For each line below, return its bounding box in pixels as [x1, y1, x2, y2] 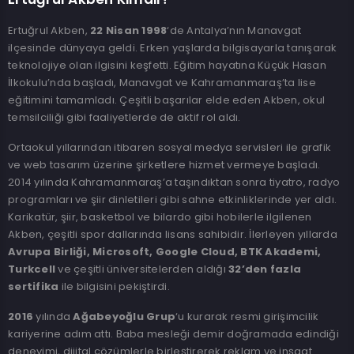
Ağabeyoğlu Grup [73, 309, 175, 324]
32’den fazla [228, 262, 301, 277]
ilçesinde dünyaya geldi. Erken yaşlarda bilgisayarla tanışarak [8, 40, 337, 55]
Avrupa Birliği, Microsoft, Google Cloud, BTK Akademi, [8, 244, 322, 259]
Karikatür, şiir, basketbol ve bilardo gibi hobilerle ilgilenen [8, 209, 312, 224]
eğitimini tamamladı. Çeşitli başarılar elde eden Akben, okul [8, 92, 325, 107]
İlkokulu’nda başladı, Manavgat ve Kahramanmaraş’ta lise [8, 75, 316, 90]
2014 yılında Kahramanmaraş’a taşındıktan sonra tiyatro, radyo [8, 175, 341, 190]
